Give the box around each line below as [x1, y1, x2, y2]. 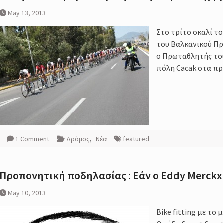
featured [123, 134, 149, 144]
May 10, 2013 [8, 188, 46, 198]
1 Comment [15, 134, 49, 144]
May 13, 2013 [8, 8, 46, 18]
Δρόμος [66, 134, 90, 144]
